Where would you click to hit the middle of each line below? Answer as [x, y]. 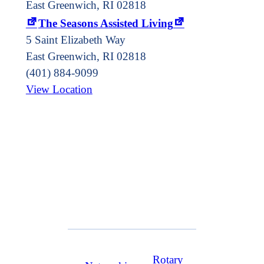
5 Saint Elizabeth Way [75, 40]
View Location [59, 90]
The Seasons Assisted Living [105, 24]
